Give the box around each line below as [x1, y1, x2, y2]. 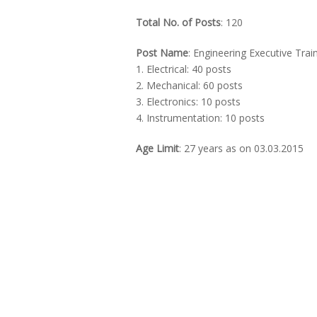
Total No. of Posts [136, 16, 221, 29]
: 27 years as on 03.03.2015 [179, 142, 304, 155]
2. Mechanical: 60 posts [136, 79, 243, 92]
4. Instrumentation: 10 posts [136, 111, 265, 125]
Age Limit [136, 142, 179, 155]
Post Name [136, 46, 188, 59]
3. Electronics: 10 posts [136, 95, 241, 108]
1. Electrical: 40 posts [136, 62, 231, 76]
